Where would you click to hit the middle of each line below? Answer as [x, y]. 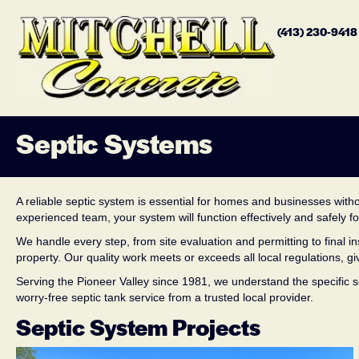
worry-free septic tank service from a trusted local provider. [165, 298]
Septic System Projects [138, 330]
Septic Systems [114, 147]
